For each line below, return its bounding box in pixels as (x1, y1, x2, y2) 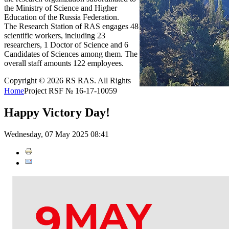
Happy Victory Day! (4, 105, 110, 119)
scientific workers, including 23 (4, 31, 105, 40)
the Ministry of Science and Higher (4, 4, 117, 12)
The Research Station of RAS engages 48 (4, 22, 139, 31)
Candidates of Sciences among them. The (4, 50, 138, 58)
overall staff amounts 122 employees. (4, 59, 124, 67)
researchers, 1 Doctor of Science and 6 (4, 40, 128, 49)
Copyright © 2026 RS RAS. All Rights (4, 76, 131, 85)
